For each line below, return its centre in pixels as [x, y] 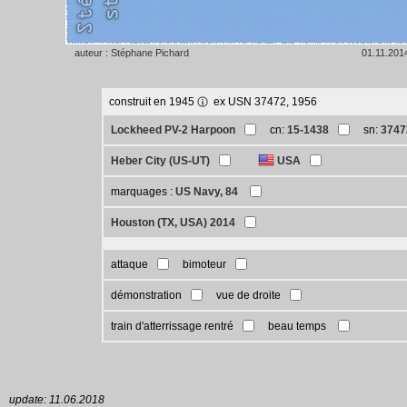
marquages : [143, 192]
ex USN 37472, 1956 [262, 102]
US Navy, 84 [208, 192]
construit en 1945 [153, 102]
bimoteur [204, 264]
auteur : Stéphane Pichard [132, 53]
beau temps [298, 326]
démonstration [146, 295]
